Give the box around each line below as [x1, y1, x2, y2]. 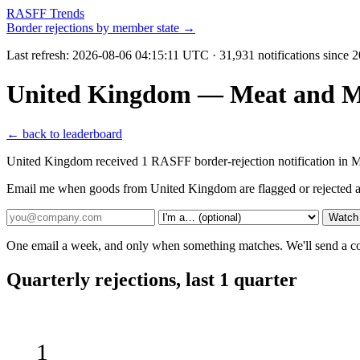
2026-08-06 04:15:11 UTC [72, 48, 209, 62]
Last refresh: [6, 48, 72, 62]
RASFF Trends [6, 6, 84, 20]
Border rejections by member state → [6, 21, 195, 35]
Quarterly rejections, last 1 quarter [6, 268, 297, 290]
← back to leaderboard [6, 126, 122, 141]
